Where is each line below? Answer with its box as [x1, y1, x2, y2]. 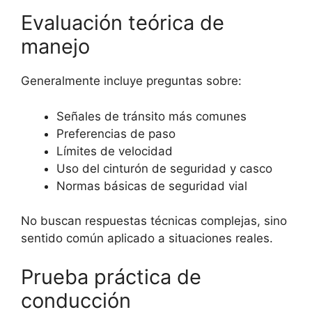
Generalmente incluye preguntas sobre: [21, 74, 242, 88]
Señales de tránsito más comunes [56, 109, 247, 123]
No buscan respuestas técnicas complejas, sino [21, 214, 287, 228]
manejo [21, 34, 90, 59]
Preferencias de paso [56, 126, 175, 141]
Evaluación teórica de [21, 10, 224, 36]
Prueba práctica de [21, 264, 201, 289]
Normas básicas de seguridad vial [56, 178, 247, 193]
